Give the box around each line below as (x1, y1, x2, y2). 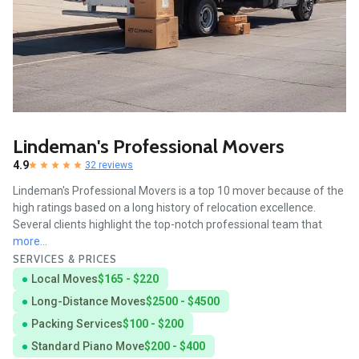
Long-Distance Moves (31, 294, 146, 308)
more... (13, 234, 47, 248)
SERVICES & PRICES (13, 252, 117, 265)
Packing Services (31, 317, 123, 330)
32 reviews (85, 159, 133, 171)
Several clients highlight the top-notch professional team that (13, 217, 322, 231)
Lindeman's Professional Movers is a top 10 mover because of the (13, 184, 344, 197)
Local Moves (31, 272, 98, 285)
